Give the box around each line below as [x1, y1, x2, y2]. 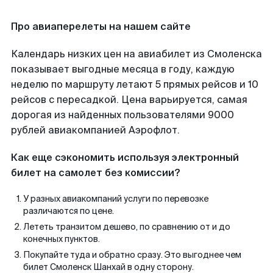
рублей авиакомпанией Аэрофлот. [11, 124, 180, 136]
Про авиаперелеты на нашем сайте [11, 20, 191, 33]
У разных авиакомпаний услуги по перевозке [23, 193, 208, 204]
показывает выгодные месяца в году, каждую [11, 63, 235, 76]
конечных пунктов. [23, 233, 100, 244]
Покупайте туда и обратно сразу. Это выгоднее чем [23, 249, 241, 260]
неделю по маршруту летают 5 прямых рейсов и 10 [11, 78, 258, 91]
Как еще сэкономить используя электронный [11, 151, 239, 164]
